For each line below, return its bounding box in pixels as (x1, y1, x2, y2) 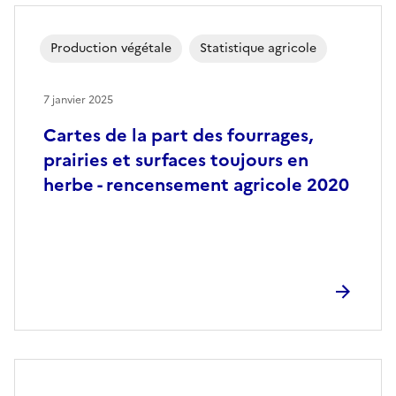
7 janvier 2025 (43, 91, 113, 108)
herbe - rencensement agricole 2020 (43, 171, 349, 198)
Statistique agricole (200, 38, 316, 57)
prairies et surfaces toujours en (43, 146, 308, 173)
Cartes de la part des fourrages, (43, 121, 313, 148)
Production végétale (50, 38, 171, 57)
